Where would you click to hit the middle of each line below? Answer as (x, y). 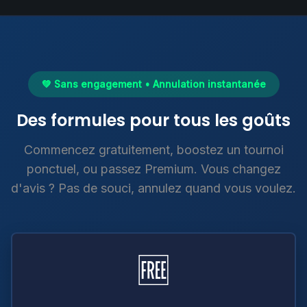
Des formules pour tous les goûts (153, 120)
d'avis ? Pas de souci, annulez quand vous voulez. (153, 188)
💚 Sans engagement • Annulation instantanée (153, 84)
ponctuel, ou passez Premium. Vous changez (153, 169)
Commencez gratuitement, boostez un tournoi (153, 150)
